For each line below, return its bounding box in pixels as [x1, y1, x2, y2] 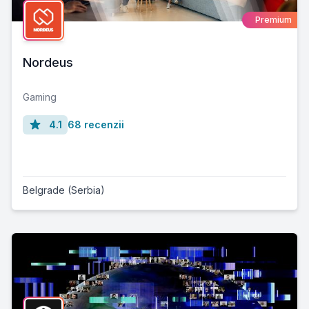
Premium [255, 14, 292, 25]
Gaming [23, 90, 57, 103]
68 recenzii [68, 118, 124, 130]
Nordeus [23, 54, 73, 70]
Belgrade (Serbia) [23, 183, 105, 196]
